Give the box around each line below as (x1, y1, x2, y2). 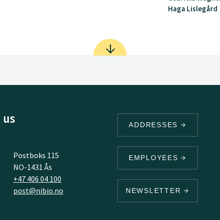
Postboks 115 (13, 150, 59, 160)
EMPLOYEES (128, 153, 181, 162)
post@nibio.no (13, 185, 63, 195)
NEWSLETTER (125, 186, 184, 194)
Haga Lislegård (168, 4, 218, 13)
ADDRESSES (129, 120, 181, 129)
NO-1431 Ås (13, 162, 52, 172)
